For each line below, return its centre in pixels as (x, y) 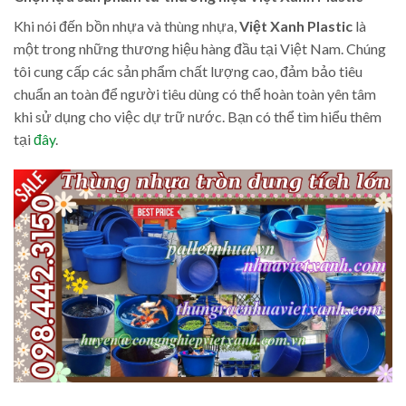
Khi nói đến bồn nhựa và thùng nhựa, (126, 26)
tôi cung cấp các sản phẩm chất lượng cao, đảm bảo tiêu (188, 71)
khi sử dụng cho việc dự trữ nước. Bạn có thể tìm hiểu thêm (198, 116)
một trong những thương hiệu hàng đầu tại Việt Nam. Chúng (200, 48)
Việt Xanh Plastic (296, 26)
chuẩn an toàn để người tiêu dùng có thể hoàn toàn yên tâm (195, 94)
